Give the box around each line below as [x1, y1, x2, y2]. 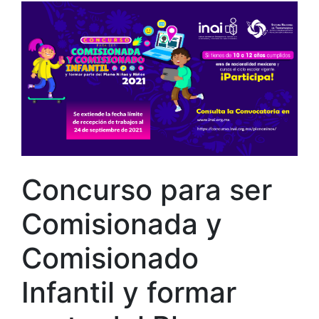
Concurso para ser [21, 172, 272, 207]
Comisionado [21, 240, 199, 276]
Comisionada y [21, 206, 222, 241]
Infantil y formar [21, 274, 236, 310]
